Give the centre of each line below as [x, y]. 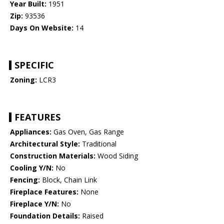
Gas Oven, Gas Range [88, 132]
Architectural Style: [45, 144]
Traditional [98, 144]
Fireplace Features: [44, 192]
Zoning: [23, 80]
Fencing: [25, 180]
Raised [92, 216]
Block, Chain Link [68, 180]
